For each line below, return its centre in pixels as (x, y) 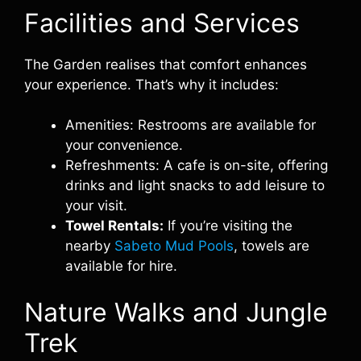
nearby (90, 246)
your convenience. (124, 145)
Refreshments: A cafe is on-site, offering (197, 165)
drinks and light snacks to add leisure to (195, 185)
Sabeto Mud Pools (174, 246)
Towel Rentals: (114, 226)
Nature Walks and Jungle (176, 312)
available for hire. (121, 266)
